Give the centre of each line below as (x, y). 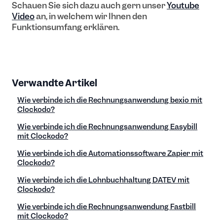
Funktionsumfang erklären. (66, 27)
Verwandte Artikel (55, 83)
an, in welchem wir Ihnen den (91, 17)
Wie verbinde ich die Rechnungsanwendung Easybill (108, 127)
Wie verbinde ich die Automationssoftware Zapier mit (110, 153)
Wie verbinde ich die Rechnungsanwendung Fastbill (107, 206)
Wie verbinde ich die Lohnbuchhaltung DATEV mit (104, 180)
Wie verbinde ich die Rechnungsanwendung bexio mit (110, 100)
